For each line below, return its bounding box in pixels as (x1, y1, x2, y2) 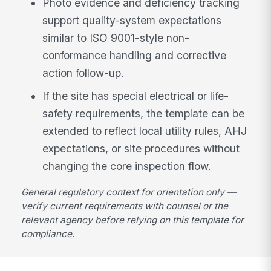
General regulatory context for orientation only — (21, 186, 237, 198)
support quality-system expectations (42, 13, 222, 27)
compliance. (21, 228, 75, 240)
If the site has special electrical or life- (42, 89, 229, 102)
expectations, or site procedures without (42, 142, 240, 155)
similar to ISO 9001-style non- (42, 31, 190, 44)
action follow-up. (42, 66, 125, 79)
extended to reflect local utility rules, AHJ (42, 124, 247, 137)
